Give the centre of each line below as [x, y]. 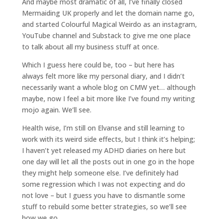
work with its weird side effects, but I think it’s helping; [108, 139]
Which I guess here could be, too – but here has [98, 65]
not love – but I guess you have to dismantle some [103, 195]
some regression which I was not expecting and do [103, 184]
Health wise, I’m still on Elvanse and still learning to [103, 128]
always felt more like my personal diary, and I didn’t [103, 76]
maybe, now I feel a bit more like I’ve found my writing [108, 99]
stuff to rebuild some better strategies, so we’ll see [104, 207]
